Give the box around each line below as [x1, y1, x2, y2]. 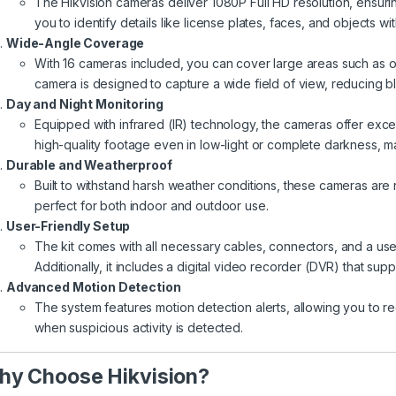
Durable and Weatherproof [6, 156, 172, 172]
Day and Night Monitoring [6, 95, 164, 111]
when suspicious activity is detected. [34, 319, 243, 335]
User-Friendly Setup [6, 217, 131, 233]
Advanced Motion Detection [6, 278, 181, 294]
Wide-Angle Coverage [6, 34, 145, 50]
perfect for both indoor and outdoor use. [34, 197, 269, 213]
